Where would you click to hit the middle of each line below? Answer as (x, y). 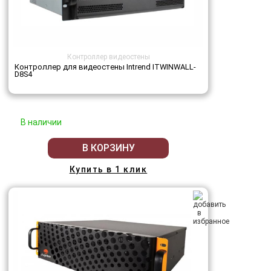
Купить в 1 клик (108, 169)
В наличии (41, 122)
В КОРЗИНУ (108, 148)
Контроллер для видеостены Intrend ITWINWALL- (105, 67)
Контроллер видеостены (108, 57)
